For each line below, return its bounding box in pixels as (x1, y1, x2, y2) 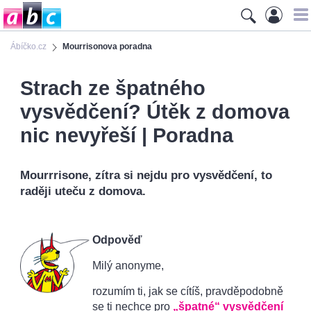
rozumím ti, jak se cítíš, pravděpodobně (92, 285, 283, 297)
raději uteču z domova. (20, 185, 146, 198)
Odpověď (92, 234, 142, 246)
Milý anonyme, (92, 260, 164, 271)
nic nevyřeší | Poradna (20, 124, 233, 146)
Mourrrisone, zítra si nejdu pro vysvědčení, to (20, 169, 272, 182)
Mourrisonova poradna (62, 42, 152, 51)
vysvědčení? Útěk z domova (20, 101, 289, 123)
